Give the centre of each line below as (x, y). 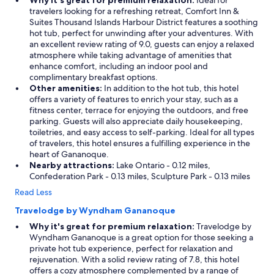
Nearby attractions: (72, 165)
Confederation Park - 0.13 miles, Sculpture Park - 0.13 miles (140, 176)
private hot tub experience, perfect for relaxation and (131, 248)
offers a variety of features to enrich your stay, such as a (134, 99)
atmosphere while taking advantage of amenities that (131, 55)
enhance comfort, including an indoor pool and (119, 66)
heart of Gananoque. (69, 154)
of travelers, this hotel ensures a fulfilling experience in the (140, 143)
